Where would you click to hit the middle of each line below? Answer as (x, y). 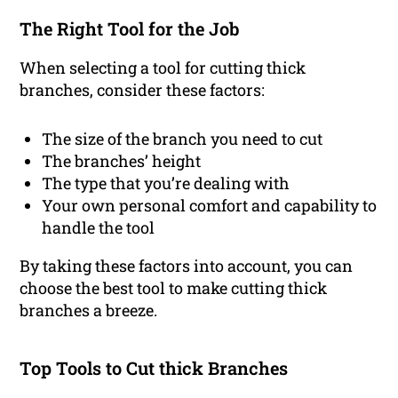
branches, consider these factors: (143, 90)
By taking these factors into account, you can (187, 266)
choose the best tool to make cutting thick (174, 288)
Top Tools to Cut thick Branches (154, 368)
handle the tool (99, 227)
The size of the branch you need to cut (183, 139)
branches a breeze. (89, 310)
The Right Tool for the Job (130, 28)
